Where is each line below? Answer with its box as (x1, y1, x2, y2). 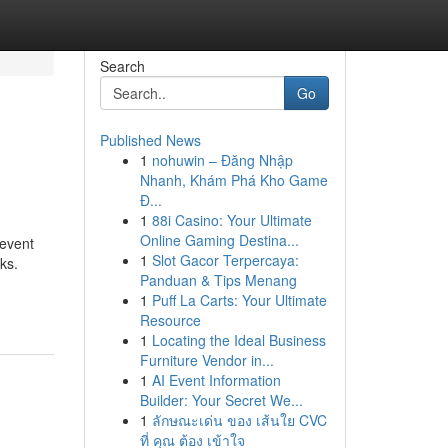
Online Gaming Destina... (139, 230, 299, 250)
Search (99, 56, 145, 76)
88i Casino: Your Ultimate (151, 210, 312, 230)
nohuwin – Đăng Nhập (151, 150, 293, 170)
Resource (139, 310, 201, 330)
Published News (99, 130, 201, 150)
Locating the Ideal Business (151, 330, 326, 350)
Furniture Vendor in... (139, 350, 274, 370)
